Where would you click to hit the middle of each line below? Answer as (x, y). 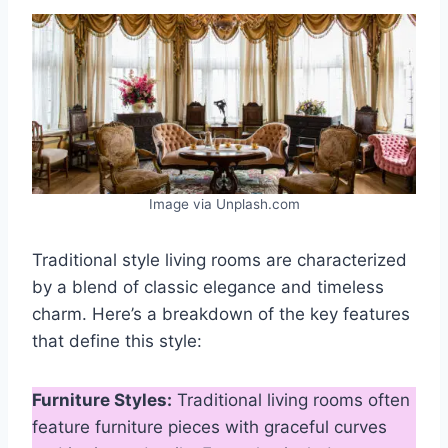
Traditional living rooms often (291, 399)
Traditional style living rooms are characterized (219, 259)
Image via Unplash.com (224, 203)
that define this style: (117, 340)
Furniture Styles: (102, 399)
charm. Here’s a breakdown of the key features (221, 313)
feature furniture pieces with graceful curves (209, 426)
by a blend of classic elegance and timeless (208, 286)
